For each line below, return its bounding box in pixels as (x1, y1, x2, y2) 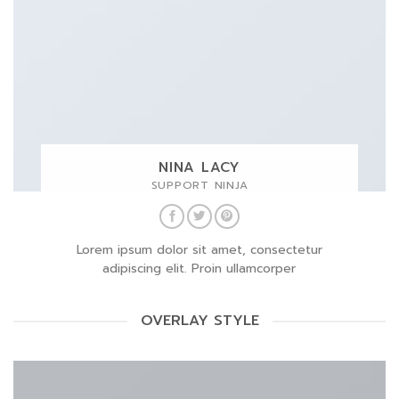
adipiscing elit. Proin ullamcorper (102, 258, 297, 278)
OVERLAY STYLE (140, 310, 259, 332)
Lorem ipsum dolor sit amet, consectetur (76, 240, 322, 259)
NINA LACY (159, 157, 240, 178)
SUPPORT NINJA (151, 177, 248, 194)
